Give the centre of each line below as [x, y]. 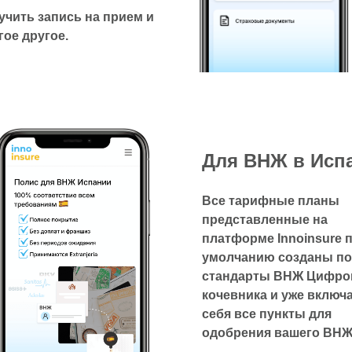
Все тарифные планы [271, 200]
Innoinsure [310, 238]
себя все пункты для [267, 313]
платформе [240, 238]
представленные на [265, 219]
